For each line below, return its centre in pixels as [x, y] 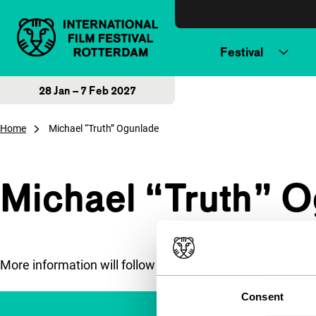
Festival [242, 52]
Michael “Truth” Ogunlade [104, 128]
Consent [262, 296]
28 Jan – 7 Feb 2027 [87, 90]
